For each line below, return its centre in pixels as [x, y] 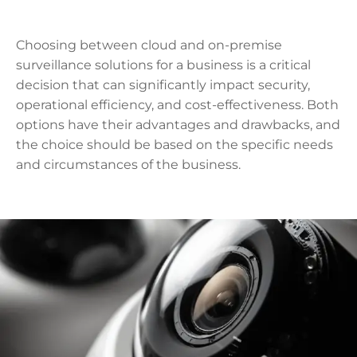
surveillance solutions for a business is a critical [163, 65]
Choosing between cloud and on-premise [149, 45]
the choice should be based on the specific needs [175, 144]
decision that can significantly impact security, [163, 84]
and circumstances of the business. [128, 164]
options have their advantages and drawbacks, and [178, 124]
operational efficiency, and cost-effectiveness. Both [177, 104]
